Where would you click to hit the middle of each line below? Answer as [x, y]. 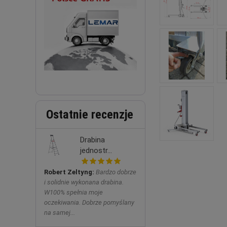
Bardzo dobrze [115, 172]
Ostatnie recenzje [90, 114]
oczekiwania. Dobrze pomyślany [89, 202]
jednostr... [96, 150]
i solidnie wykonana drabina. [84, 182]
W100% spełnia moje [73, 192]
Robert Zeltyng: [69, 172]
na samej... [60, 212]
